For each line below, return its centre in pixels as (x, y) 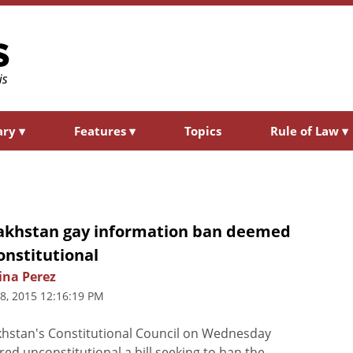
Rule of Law (306, 130)
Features (102, 130)
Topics (203, 130)
